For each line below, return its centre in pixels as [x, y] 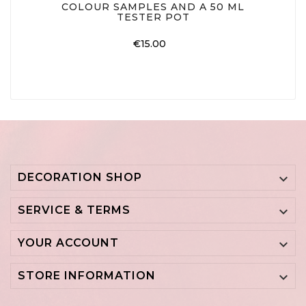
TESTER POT [153, 17]
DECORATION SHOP [80, 177]
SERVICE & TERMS [74, 210]
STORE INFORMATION [87, 275]
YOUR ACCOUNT [68, 242]
